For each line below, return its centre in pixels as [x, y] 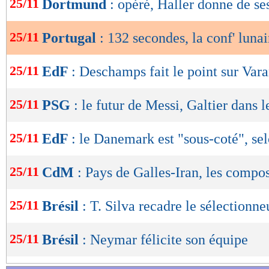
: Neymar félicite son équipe [165, 240]
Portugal [71, 38]
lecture [42, 27]
